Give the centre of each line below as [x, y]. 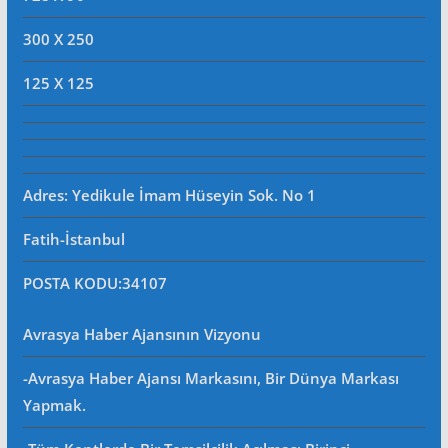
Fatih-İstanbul [73, 239]
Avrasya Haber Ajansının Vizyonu [141, 334]
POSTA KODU [70, 283]
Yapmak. [54, 405]
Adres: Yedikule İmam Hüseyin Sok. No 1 [169, 195]
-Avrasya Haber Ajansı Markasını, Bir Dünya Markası [210, 378]
